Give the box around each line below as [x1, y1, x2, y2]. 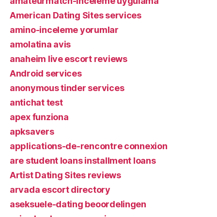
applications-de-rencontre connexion [10, 140, 168, 151]
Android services [10, 68, 82, 78]
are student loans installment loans [10, 155, 156, 166]
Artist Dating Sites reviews [10, 170, 121, 180]
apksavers [10, 126, 54, 137]
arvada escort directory [10, 184, 110, 195]
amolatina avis [10, 39, 71, 49]
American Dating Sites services [10, 10, 141, 20]
